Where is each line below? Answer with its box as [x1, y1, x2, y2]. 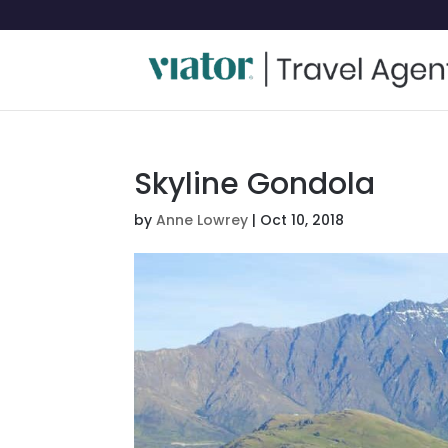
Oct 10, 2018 [260, 210, 345, 230]
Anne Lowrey [156, 210, 249, 230]
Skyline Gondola [134, 163, 376, 205]
